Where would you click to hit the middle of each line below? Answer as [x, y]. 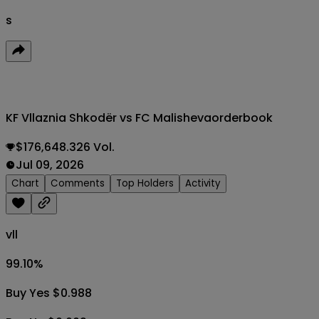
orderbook [242, 117]
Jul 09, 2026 [50, 164]
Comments [78, 183]
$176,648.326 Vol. [65, 147]
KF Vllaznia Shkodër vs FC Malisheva [109, 117]
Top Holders [145, 183]
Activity [203, 183]
